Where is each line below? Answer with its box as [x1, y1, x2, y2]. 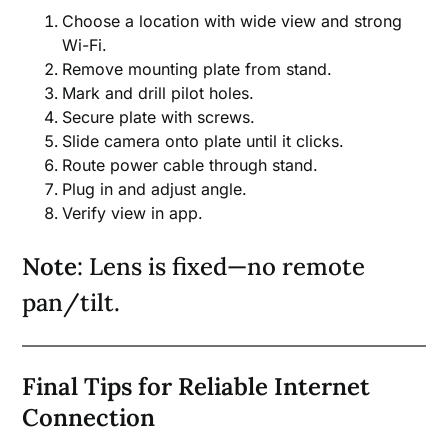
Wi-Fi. [62, 35, 108, 56]
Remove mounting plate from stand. [62, 59, 333, 80]
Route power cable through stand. [62, 155, 319, 176]
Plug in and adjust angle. [62, 179, 248, 200]
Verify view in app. [62, 203, 204, 224]
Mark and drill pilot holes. [62, 83, 255, 104]
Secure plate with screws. [62, 107, 256, 128]
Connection [22, 402, 156, 434]
